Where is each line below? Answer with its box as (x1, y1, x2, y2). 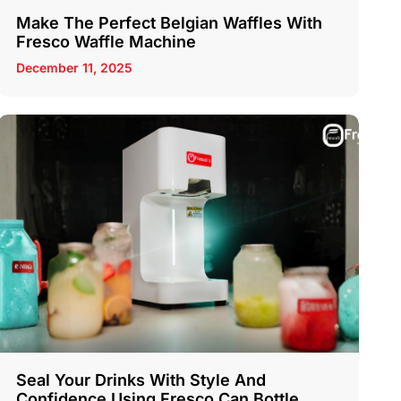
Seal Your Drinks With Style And (15, 371, 266, 390)
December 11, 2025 (15, 59, 132, 75)
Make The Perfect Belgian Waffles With (15, 13, 322, 32)
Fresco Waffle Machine (15, 31, 196, 51)
